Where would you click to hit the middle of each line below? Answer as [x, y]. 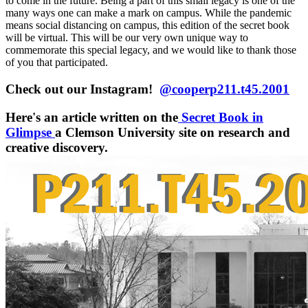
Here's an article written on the [92, 117]
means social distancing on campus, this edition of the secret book [147, 25]
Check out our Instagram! [82, 89]
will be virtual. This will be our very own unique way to [127, 38]
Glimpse [29, 132]
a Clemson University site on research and [173, 132]
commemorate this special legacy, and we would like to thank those [151, 50]
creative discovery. [58, 147]
